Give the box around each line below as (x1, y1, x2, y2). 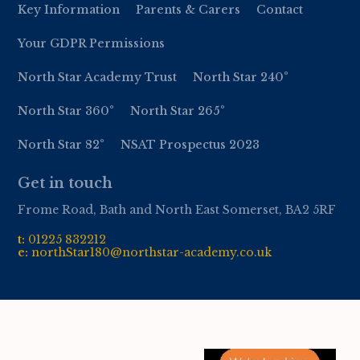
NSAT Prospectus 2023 (121, 137, 260, 152)
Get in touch (18, 174, 113, 192)
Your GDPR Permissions (18, 35, 166, 51)
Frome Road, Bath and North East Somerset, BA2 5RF (18, 202, 337, 217)
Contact (256, 2, 304, 17)
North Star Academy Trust (18, 69, 178, 84)
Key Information (18, 2, 121, 17)
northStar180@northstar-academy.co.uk (31, 245, 272, 260)
